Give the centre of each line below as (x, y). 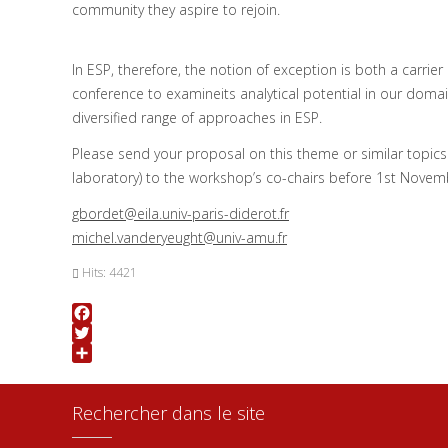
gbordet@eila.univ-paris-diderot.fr (180, 213)
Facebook (104, 332)
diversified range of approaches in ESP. (197, 117)
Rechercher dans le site (168, 413)
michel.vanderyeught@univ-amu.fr (179, 237)
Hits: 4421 (109, 272)
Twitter (93, 352)
